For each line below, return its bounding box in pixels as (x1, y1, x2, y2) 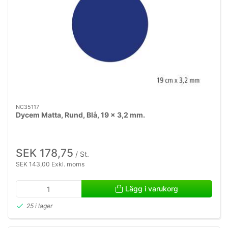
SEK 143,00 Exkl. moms (16, 160, 84, 168)
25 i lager (26, 202, 53, 210)
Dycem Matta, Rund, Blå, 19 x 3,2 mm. (16, 110, 145, 119)
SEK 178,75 (16, 146, 73, 159)
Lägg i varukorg (125, 184, 178, 193)
